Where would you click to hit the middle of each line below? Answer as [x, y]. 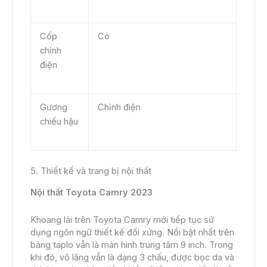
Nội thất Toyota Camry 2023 [91, 192]
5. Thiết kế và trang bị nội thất [91, 171]
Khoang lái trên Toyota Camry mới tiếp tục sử [122, 220]
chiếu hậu [59, 121]
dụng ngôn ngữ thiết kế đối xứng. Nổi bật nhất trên [132, 233]
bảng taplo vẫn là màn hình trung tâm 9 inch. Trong [132, 245]
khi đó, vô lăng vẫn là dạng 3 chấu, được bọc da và [132, 258]
